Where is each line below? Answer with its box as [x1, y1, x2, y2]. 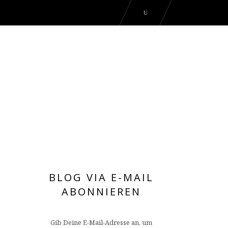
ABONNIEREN [61, 185, 141, 198]
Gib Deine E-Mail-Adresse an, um [50, 218, 152, 227]
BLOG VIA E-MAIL [48, 170, 154, 184]
